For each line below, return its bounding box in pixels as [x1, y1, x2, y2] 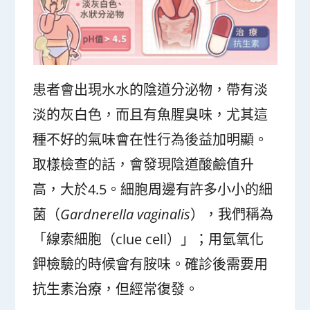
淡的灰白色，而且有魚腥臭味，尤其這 [33, 104, 268, 124]
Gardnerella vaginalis [60, 204, 191, 224]
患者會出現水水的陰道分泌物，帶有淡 [33, 80, 268, 99]
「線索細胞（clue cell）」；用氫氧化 [33, 229, 264, 248]
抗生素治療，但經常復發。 [33, 279, 199, 298]
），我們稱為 [190, 204, 274, 224]
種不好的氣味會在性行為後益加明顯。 [33, 129, 268, 149]
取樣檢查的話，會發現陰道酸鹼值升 [33, 154, 255, 174]
